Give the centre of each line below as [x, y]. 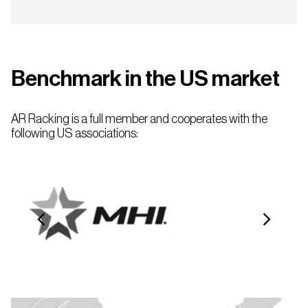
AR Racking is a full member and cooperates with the [139, 119]
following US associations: [75, 133]
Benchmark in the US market [145, 79]
